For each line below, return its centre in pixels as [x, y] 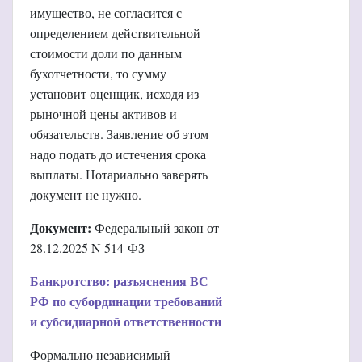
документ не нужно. [86, 194]
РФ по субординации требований [126, 301]
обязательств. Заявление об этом [119, 133]
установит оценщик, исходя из [114, 93]
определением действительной [115, 32]
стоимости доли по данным [106, 53]
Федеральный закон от [155, 227]
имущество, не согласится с [106, 12]
